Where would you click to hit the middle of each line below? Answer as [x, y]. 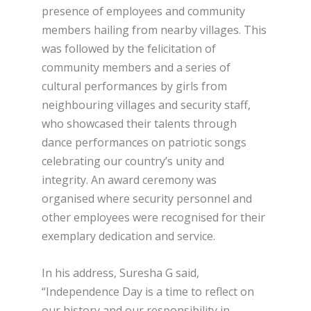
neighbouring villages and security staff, [146, 104]
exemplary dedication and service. [128, 236]
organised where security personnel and [147, 198]
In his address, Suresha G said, [120, 272]
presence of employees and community [143, 11]
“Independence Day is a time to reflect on [148, 291]
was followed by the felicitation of [129, 48]
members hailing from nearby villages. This [154, 30]
